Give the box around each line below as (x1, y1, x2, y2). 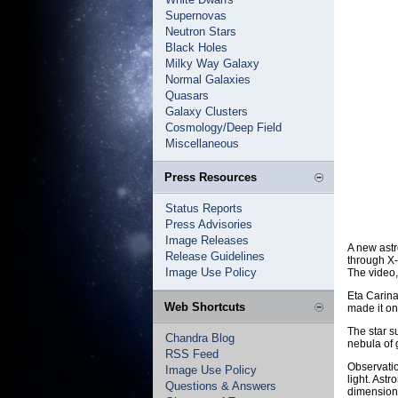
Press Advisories (165, 218, 252, 231)
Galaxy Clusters (165, 105, 248, 118)
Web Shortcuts (164, 300, 245, 314)
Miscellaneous (165, 137, 239, 150)
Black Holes (165, 41, 227, 54)
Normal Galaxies (165, 73, 251, 86)
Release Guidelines (165, 250, 265, 263)
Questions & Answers (165, 379, 276, 393)
